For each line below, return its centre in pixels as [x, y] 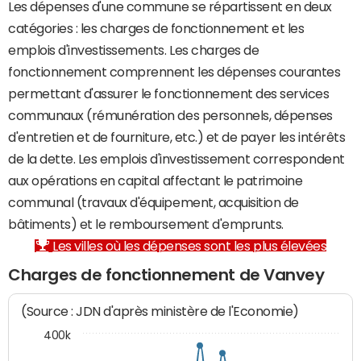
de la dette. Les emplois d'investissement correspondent [176, 159]
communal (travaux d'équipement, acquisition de [154, 202]
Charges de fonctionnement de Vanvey [166, 275]
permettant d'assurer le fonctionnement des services [169, 93]
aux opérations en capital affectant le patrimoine [156, 180]
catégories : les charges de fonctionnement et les [156, 28]
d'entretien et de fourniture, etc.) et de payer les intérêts [177, 137]
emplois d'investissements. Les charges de [134, 50]
